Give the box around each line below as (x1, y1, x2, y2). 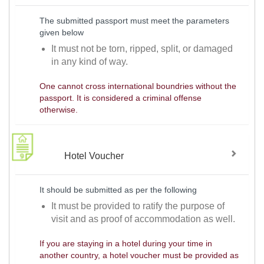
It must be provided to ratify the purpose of (51, 200, 225, 211)
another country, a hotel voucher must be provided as (39, 250, 239, 260)
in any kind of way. (51, 56, 128, 67)
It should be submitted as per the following (39, 185, 197, 195)
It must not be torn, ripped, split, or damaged (51, 43, 233, 54)
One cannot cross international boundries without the (39, 81, 236, 91)
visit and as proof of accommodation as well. (51, 213, 236, 224)
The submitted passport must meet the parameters (39, 15, 229, 25)
